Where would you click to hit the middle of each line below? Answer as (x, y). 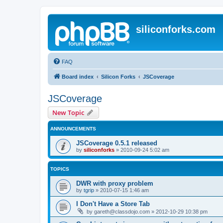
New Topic (68, 112)
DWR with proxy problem (115, 183)
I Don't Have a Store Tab (113, 204)
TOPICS (60, 169)
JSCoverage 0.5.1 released (117, 143)
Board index (78, 77)
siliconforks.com (176, 29)
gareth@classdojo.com (122, 212)
